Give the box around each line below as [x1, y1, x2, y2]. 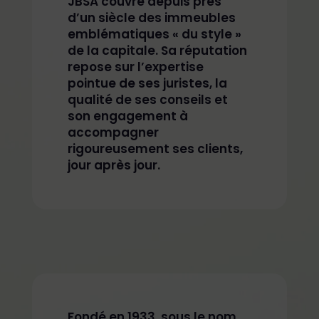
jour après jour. [67, 157, 160, 174]
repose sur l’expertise [67, 58, 204, 76]
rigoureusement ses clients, [67, 140, 243, 158]
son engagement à [67, 108, 188, 125]
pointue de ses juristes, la [67, 75, 227, 93]
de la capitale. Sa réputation [67, 42, 247, 60]
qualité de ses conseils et [67, 91, 228, 109]
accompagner [67, 124, 159, 142]
